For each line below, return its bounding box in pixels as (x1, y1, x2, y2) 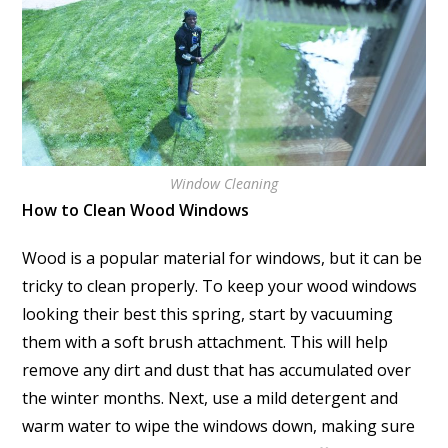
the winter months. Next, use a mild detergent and (22, 387, 399, 410)
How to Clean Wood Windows (22, 199, 250, 222)
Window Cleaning (170, 174, 278, 194)
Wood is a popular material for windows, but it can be (22, 247, 423, 270)
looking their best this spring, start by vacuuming (22, 303, 394, 326)
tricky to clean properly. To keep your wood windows (22, 275, 418, 298)
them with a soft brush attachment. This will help (22, 331, 389, 354)
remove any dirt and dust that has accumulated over (22, 359, 412, 382)
